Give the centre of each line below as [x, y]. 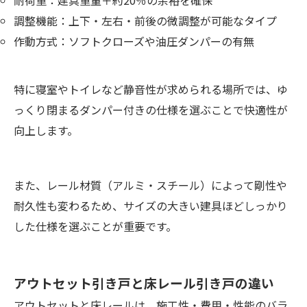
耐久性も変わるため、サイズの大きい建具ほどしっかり [151, 206]
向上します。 [46, 131]
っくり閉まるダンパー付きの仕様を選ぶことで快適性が [151, 110]
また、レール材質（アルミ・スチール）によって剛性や [150, 185]
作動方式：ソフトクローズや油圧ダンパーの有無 [134, 41]
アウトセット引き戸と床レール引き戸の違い [144, 283]
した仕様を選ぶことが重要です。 [95, 226]
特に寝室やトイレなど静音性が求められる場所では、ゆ [151, 89]
